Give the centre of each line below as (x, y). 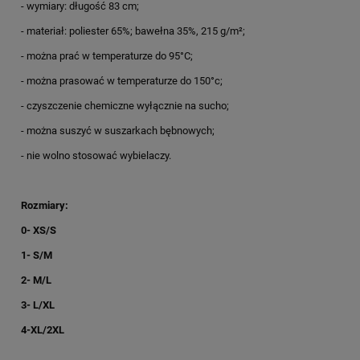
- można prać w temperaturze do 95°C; (107, 55)
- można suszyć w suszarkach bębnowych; (118, 130)
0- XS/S (39, 230)
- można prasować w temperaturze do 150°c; (122, 80)
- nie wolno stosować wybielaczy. (96, 155)
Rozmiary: (45, 205)
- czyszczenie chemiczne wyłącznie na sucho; (125, 105)
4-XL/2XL (43, 329)
